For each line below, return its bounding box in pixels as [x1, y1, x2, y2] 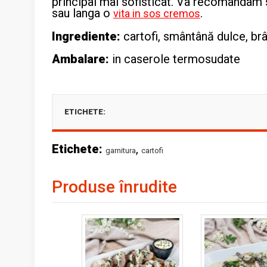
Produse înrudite [52, 177, 177, 197]
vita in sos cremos [113, 7, 200, 20]
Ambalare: [52, 52, 109, 66]
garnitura [105, 146, 136, 155]
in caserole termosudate [109, 52, 240, 66]
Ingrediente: [52, 29, 120, 44]
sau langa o [52, 6, 113, 20]
